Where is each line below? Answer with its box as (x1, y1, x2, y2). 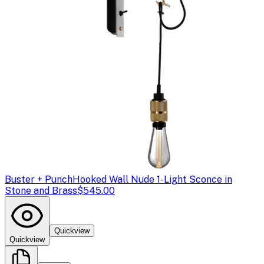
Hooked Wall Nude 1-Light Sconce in (72, 173, 232, 185)
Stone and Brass (5, 184, 77, 196)
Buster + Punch (5, 173, 72, 185)
